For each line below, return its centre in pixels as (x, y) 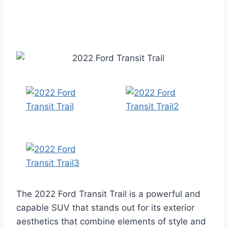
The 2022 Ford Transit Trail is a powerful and (108, 194)
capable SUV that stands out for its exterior (105, 208)
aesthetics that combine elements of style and (111, 222)
